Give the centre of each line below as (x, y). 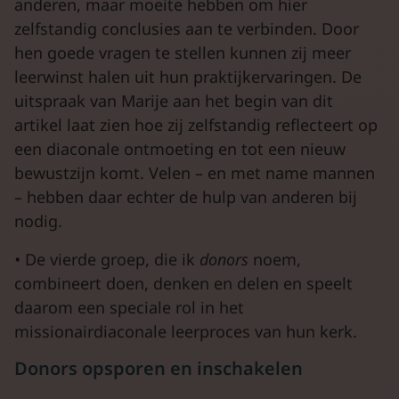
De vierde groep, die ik (110, 259)
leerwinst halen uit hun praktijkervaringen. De (188, 77)
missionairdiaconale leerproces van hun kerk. (186, 331)
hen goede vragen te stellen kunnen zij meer (183, 53)
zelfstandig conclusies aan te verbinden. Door (187, 28)
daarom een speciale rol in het (129, 307)
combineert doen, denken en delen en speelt (183, 283)
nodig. (38, 221)
